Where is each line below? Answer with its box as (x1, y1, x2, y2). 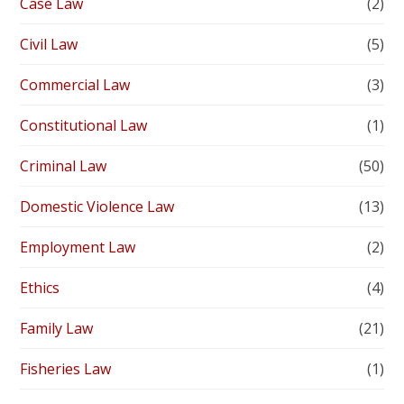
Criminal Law (20, 156, 107, 177)
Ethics (20, 278, 60, 298)
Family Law (20, 318, 94, 339)
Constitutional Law (20, 115, 148, 136)
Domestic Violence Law (20, 197, 175, 217)
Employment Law (20, 237, 136, 258)
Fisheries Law (20, 359, 112, 380)
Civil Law (20, 34, 78, 55)
